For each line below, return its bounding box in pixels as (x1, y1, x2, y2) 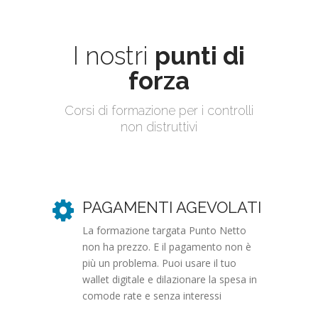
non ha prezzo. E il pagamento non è (82, 239, 251, 253)
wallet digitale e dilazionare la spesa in (82, 272, 257, 286)
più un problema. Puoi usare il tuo (82, 256, 236, 270)
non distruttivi (121, 119, 197, 134)
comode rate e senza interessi (82, 288, 221, 302)
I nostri (73, 40, 155, 70)
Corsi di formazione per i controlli (65, 102, 253, 118)
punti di (155, 40, 245, 70)
